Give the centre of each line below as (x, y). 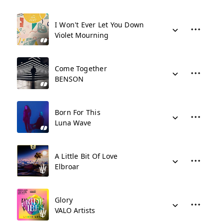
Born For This (78, 112)
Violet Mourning (82, 35)
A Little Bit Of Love (86, 156)
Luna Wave (73, 123)
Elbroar (67, 167)
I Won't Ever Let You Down (100, 25)
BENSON (69, 79)
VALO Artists (75, 210)
